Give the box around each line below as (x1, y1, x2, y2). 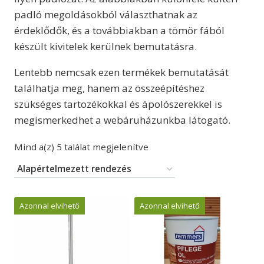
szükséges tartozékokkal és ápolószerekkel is (14, 97, 222, 111)
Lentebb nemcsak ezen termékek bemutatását (14, 65, 229, 80)
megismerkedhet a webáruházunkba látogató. (14, 113, 230, 127)
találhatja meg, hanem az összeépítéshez (14, 81, 204, 95)
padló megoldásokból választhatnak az (14, 8, 197, 22)
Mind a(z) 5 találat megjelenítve (14, 141, 148, 153)
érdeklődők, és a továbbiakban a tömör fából (14, 24, 225, 38)
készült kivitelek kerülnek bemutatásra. (14, 39, 197, 54)
